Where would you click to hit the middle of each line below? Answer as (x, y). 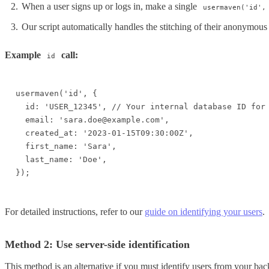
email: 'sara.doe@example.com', (92, 120)
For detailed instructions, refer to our (75, 212)
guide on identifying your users (204, 212)
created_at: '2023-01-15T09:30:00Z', (104, 133)
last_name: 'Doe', (61, 159)
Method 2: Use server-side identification (97, 245)
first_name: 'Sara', (66, 146)
